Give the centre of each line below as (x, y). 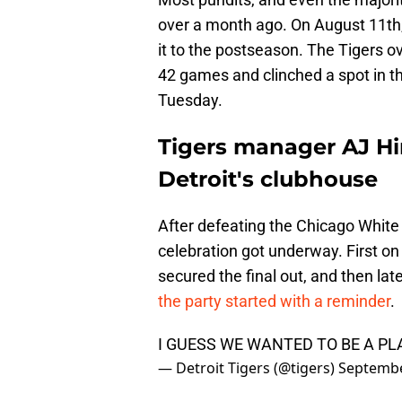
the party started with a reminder (274, 301)
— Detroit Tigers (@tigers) (248, 368)
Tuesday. (190, 100)
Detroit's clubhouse (268, 179)
